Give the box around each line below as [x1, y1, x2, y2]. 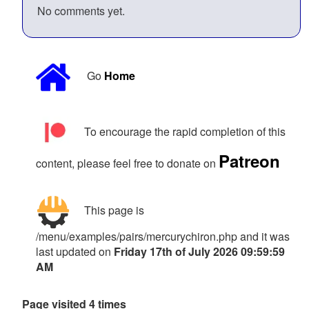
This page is [84, 202, 144, 219]
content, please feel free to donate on [36, 155, 219, 172]
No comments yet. [37, 3, 125, 19]
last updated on [36, 243, 114, 260]
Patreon [219, 149, 280, 173]
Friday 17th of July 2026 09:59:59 [114, 243, 285, 260]
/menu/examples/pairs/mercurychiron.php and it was [36, 228, 290, 245]
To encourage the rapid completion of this [84, 123, 286, 139]
